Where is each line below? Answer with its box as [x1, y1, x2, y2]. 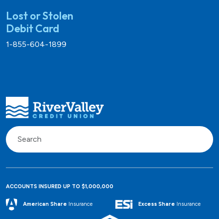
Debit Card [6, 21, 59, 35]
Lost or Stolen [6, 8, 73, 22]
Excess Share [138, 201, 175, 208]
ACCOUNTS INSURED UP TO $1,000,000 [6, 183, 113, 190]
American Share [23, 201, 67, 208]
